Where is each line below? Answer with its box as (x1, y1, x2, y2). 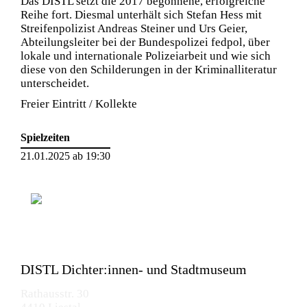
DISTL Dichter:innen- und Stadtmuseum (21, 262, 247, 277)
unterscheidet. (21, 77, 89, 90)
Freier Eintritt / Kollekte (21, 97, 137, 110)
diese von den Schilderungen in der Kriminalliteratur (21, 63, 277, 76)
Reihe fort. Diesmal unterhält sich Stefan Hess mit (21, 8, 262, 21)
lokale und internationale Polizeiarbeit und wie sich (21, 49, 271, 62)
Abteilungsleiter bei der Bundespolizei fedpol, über (21, 36, 270, 49)
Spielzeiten (21, 132, 70, 143)
